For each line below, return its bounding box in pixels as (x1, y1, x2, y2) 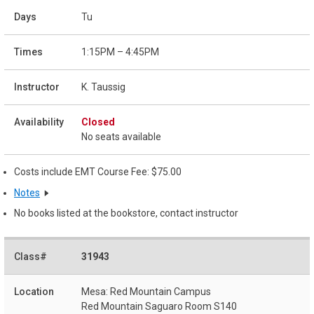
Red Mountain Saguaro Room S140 (81, 301, 237, 313)
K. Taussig (81, 81, 125, 93)
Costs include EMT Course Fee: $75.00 (14, 165, 182, 177)
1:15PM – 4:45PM (81, 46, 159, 57)
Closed (81, 116, 115, 128)
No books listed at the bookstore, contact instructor (14, 207, 238, 219)
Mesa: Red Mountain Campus (81, 286, 211, 298)
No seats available (81, 130, 161, 142)
